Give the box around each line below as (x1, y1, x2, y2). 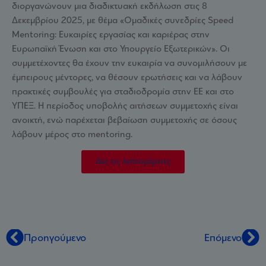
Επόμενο (204, 232, 242, 244)
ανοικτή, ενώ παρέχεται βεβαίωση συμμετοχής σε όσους (12, 116, 237, 125)
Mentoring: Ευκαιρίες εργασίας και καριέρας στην (12, 30, 210, 40)
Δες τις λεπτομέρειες (96, 157, 170, 167)
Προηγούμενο (24, 232, 86, 244)
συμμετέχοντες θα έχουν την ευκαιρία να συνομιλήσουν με (12, 59, 247, 68)
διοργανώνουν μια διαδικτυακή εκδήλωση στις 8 (12, 2, 207, 11)
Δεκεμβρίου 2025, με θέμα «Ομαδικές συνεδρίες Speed (12, 16, 233, 26)
